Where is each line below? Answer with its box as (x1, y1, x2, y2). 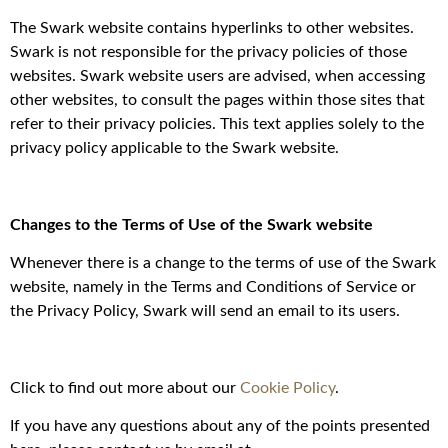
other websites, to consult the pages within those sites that (10, 92, 425, 109)
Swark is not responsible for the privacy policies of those (10, 44, 407, 61)
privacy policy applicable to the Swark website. (10, 140, 339, 157)
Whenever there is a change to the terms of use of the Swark (10, 255, 436, 272)
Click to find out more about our (10, 380, 240, 397)
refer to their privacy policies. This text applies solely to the (10, 116, 424, 133)
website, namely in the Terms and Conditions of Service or (10, 279, 416, 296)
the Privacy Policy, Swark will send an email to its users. (10, 303, 400, 320)
